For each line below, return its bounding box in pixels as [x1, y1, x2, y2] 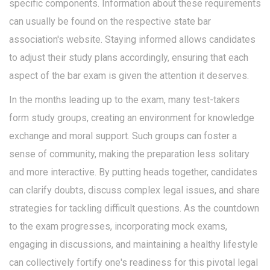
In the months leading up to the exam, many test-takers [9, 94, 240, 106]
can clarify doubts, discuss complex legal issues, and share [9, 184, 260, 196]
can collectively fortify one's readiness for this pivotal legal [9, 257, 258, 269]
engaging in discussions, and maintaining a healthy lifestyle [9, 239, 258, 251]
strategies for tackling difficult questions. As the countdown [9, 202, 259, 215]
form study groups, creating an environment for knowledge [9, 112, 254, 124]
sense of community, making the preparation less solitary [9, 148, 250, 160]
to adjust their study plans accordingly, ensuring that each [9, 52, 248, 64]
